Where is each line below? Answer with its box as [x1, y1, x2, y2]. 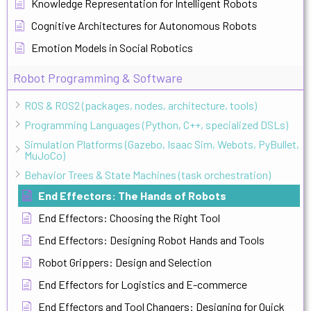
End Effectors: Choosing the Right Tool [38, 210, 220, 224]
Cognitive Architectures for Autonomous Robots [31, 18, 257, 32]
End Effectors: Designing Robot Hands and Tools [38, 233, 264, 246]
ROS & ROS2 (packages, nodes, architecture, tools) [24, 98, 257, 112]
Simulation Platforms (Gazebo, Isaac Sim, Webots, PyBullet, [24, 137, 299, 151]
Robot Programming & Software [13, 69, 183, 85]
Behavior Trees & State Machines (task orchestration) [24, 167, 271, 181]
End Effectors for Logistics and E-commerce [38, 277, 247, 291]
